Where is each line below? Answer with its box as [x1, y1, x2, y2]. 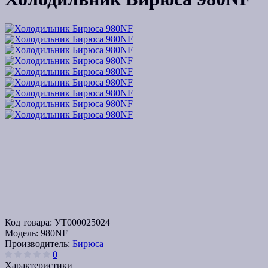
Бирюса [72, 238, 103, 249]
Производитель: [5, 238, 72, 249]
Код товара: [5, 217, 54, 227]
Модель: [5, 227, 41, 238]
